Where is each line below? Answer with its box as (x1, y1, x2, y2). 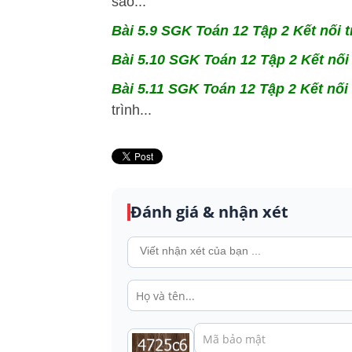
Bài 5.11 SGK (112, 81, 199, 97)
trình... (112, 102, 152, 119)
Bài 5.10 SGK (112, 52, 200, 68)
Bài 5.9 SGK (112, 23, 192, 39)
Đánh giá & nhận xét (130, 201, 288, 223)
